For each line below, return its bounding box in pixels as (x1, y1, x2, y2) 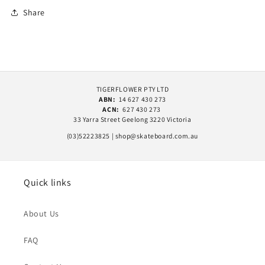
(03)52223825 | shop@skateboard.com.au (66, 131, 199, 141)
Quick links (24, 176, 72, 189)
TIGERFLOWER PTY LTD (96, 84, 169, 93)
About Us (24, 208, 59, 219)
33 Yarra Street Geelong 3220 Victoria (73, 114, 192, 124)
